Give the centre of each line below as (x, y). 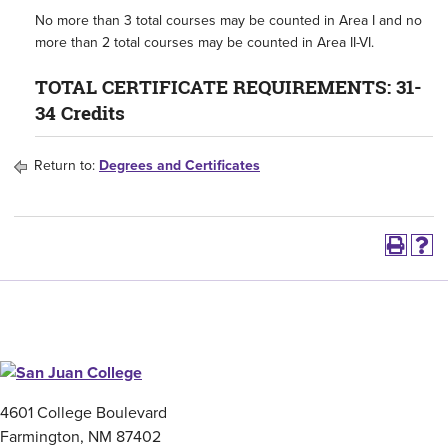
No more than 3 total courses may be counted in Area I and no (228, 20)
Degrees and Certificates (179, 165)
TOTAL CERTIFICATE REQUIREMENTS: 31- (228, 87)
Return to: (64, 165)
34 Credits (80, 113)
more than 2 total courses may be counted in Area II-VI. (204, 42)
